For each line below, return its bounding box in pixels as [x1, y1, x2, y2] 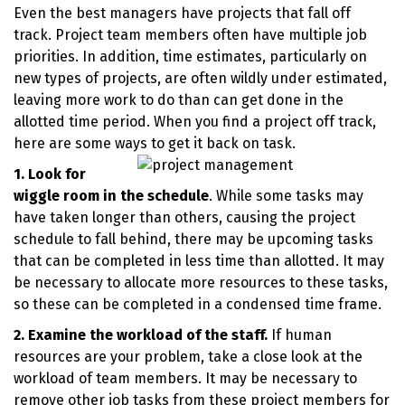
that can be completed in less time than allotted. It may [14, 252, 384, 269]
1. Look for [14, 165, 86, 183]
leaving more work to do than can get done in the [14, 91, 344, 108]
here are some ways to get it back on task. [14, 135, 296, 152]
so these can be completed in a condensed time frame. [14, 296, 381, 313]
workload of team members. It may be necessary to [14, 370, 357, 387]
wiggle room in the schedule [14, 187, 209, 204]
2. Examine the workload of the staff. [14, 326, 268, 344]
